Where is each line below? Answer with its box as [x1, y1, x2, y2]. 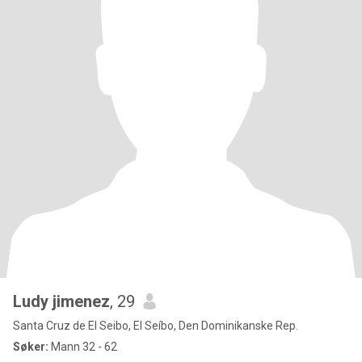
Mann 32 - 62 [48, 340, 117, 353]
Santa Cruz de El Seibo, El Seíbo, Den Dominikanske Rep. [13, 319, 298, 332]
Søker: [13, 340, 48, 353]
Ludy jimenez [13, 292, 110, 311]
